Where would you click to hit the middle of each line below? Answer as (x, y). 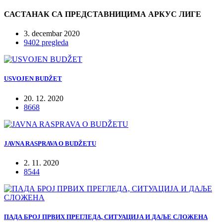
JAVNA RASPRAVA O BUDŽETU (50, 143)
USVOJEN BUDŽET (33, 79)
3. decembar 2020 (52, 34)
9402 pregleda (46, 43)
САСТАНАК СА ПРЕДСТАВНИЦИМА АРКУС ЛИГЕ (103, 14)
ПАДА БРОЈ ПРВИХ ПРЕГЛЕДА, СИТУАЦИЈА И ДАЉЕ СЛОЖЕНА (106, 217)
